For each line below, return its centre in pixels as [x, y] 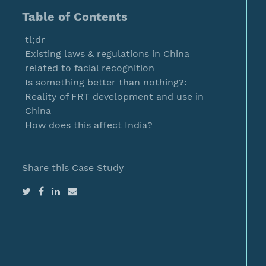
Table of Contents [75, 17]
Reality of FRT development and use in [114, 96]
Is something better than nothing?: [106, 82]
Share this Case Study [73, 168]
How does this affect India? [89, 125]
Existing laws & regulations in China [107, 54]
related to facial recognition [90, 68]
